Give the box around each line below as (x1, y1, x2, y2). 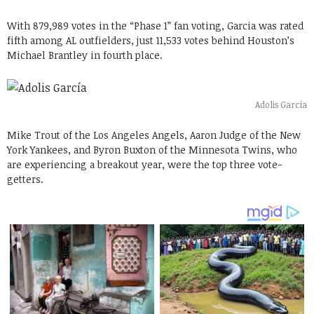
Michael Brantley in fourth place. (7, 48, 163, 62)
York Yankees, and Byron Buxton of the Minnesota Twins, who (7, 143, 297, 156)
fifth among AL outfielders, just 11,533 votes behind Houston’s (7, 34, 294, 47)
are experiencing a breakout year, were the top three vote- (7, 158, 282, 171)
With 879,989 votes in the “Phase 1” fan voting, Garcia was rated (7, 19, 303, 32)
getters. (7, 172, 43, 186)
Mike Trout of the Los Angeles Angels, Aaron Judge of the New (7, 128, 301, 142)
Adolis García (255, 99, 307, 110)
